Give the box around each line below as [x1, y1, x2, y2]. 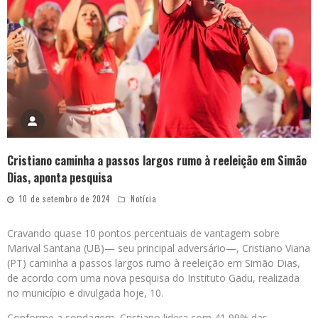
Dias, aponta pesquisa [7, 168, 112, 186]
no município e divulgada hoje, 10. [7, 285, 163, 300]
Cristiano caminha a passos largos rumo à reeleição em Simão [7, 151, 307, 169]
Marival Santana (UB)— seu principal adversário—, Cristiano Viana [7, 241, 310, 255]
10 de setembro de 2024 [19, 192, 110, 204]
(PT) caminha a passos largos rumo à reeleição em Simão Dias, [7, 256, 300, 270]
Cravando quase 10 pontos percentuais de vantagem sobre [7, 226, 280, 240]
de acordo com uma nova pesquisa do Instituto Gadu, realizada [7, 270, 300, 285]
